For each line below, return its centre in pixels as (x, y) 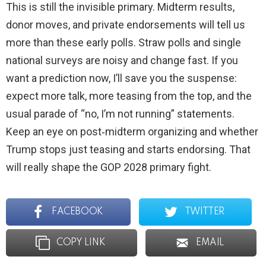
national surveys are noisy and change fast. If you (122, 61)
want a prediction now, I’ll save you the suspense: (121, 78)
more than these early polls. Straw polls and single (123, 43)
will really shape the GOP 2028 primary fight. (109, 167)
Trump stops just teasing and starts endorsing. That (128, 150)
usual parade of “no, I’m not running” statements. (120, 114)
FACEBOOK (77, 212)
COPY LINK (81, 243)
